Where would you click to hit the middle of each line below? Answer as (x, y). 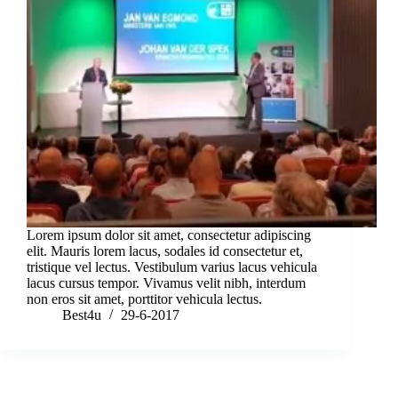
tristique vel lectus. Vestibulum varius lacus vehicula (172, 267)
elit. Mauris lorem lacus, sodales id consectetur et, (165, 251)
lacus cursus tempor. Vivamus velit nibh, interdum (166, 283)
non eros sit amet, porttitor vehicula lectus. (144, 299)
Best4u (82, 315)
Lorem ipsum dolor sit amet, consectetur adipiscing (169, 235)
